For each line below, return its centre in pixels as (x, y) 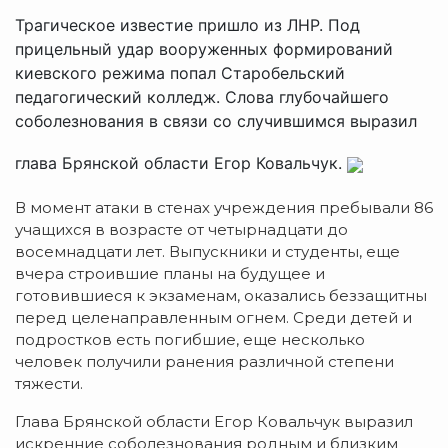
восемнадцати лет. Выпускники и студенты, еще (207, 251)
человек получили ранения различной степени (204, 361)
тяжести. (49, 383)
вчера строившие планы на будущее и (170, 273)
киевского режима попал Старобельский (180, 72)
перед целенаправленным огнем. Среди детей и (213, 317)
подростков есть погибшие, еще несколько (190, 339)
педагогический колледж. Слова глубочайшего (202, 96)
